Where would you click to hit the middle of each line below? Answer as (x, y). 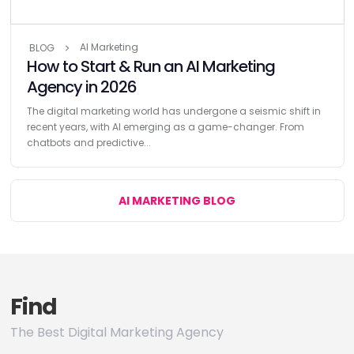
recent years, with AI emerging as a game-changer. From (165, 126)
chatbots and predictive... (88, 142)
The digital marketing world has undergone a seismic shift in (173, 111)
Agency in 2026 (81, 87)
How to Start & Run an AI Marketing (151, 66)
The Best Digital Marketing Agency (117, 332)
